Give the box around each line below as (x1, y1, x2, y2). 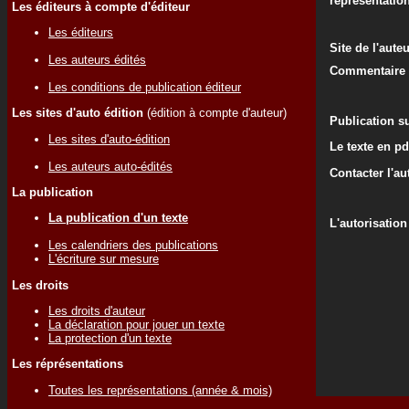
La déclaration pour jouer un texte (48, 317, 225, 331)
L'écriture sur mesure (48, 252, 159, 267)
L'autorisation (330, 216, 407, 230)
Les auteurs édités (48, 52, 146, 67)
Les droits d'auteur (48, 303, 145, 318)
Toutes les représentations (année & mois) (48, 383, 272, 397)
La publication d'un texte (48, 211, 188, 225)
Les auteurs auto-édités (48, 159, 173, 173)
